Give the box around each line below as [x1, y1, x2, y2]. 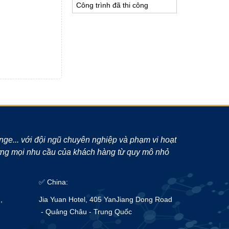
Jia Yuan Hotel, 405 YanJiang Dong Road [39, 195, 172, 203]
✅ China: [39, 177, 68, 186]
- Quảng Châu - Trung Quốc [39, 207, 132, 216]
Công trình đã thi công [76, 1, 148, 9]
